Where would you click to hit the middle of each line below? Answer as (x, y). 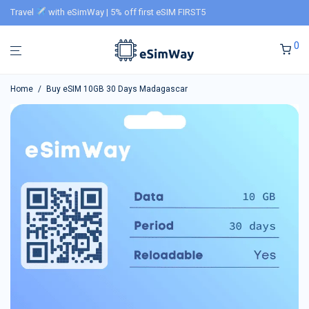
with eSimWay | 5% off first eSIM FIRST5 (126, 12)
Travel (23, 12)
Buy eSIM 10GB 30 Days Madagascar (117, 89)
